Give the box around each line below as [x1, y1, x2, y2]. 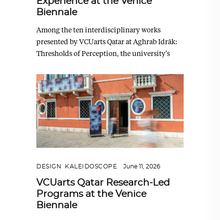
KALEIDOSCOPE [65, 163, 117, 169]
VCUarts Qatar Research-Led [36, 178, 170, 188]
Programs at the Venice [36, 189, 146, 199]
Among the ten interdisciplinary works [36, 26, 161, 34]
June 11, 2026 [123, 163, 160, 169]
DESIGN [36, 163, 61, 169]
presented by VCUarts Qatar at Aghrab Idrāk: [36, 37, 177, 46]
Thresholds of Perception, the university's [36, 49, 170, 58]
